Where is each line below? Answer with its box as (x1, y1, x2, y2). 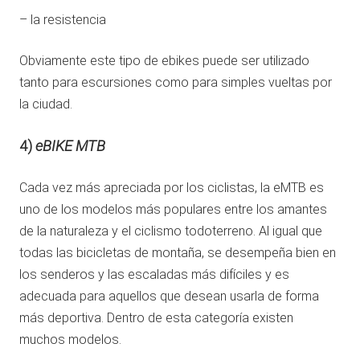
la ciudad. (19, 96, 72, 112)
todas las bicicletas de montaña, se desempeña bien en (19, 245, 336, 261)
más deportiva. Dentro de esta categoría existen (19, 310, 293, 326)
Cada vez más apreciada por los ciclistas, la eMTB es (19, 180, 324, 196)
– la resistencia (19, 12, 106, 28)
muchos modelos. (19, 332, 121, 348)
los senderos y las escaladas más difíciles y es (19, 267, 289, 283)
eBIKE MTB (35, 137, 105, 155)
